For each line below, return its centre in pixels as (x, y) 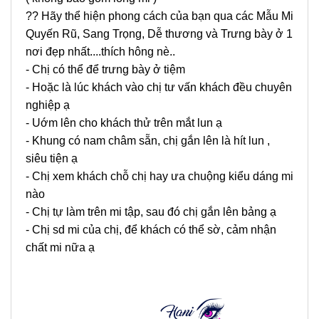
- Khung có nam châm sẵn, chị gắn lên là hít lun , (148, 141)
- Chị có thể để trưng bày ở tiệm (107, 70)
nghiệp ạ (48, 105)
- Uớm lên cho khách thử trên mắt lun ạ (124, 123)
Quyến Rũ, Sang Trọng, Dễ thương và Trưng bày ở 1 (159, 34)
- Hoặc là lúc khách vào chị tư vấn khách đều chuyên (159, 88)
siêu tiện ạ (53, 159)
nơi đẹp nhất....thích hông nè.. (100, 52)
